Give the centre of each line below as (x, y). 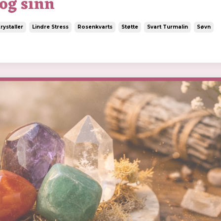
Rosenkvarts (95, 27)
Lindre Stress (50, 27)
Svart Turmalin (167, 27)
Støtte (130, 27)
